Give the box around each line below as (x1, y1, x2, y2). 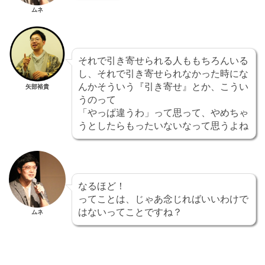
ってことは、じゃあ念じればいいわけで (78, 193, 248, 205)
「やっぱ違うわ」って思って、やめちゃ (78, 106, 248, 119)
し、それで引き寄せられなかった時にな (78, 67, 248, 80)
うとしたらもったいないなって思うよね (78, 119, 248, 132)
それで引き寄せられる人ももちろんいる (78, 54, 248, 67)
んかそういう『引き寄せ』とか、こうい (78, 80, 248, 93)
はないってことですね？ (78, 206, 182, 218)
